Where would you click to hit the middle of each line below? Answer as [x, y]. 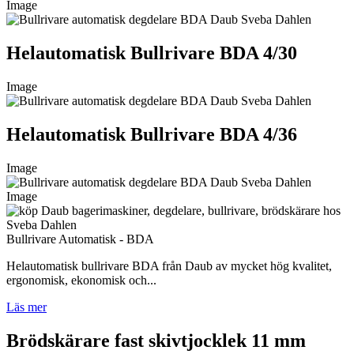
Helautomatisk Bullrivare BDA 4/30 [152, 53]
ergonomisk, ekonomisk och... [81, 280]
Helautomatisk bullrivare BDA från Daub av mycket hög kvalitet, [169, 265]
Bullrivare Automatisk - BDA [80, 239]
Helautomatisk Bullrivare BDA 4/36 [152, 134]
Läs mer [26, 307]
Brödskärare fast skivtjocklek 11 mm [156, 340]
